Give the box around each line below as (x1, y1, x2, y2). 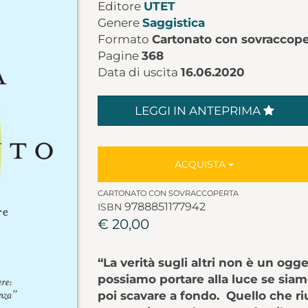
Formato (97, 32, 152, 46)
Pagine (97, 49, 142, 63)
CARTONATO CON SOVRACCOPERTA (97, 188, 239, 198)
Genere (97, 16, 142, 30)
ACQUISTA (175, 158, 229, 170)
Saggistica (142, 16, 205, 30)
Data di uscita (97, 65, 181, 79)
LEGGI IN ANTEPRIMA (134, 104, 263, 118)
